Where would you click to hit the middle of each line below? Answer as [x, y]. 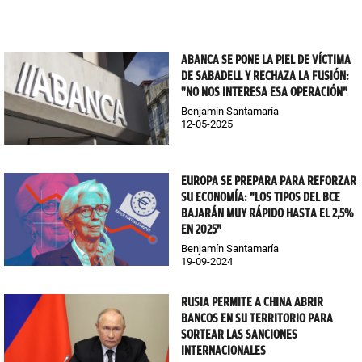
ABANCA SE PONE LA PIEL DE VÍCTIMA [266, 60]
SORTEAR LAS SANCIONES [239, 334]
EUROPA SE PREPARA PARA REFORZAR [269, 181]
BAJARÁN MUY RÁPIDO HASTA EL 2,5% [267, 214]
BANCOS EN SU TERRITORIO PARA [257, 318]
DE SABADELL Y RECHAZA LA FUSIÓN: [265, 76]
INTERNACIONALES [223, 350]
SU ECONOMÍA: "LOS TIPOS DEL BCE [261, 198]
